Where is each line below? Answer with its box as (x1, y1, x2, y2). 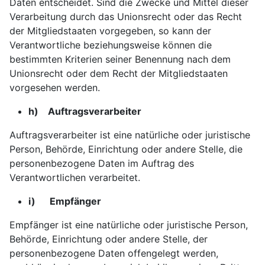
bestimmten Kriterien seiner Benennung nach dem (9, 53, 231, 65)
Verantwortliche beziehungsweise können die (9, 39, 212, 51)
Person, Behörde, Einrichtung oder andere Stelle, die (9, 143, 243, 155)
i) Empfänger (28, 195, 101, 207)
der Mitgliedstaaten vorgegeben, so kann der (9, 25, 211, 37)
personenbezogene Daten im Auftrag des (9, 157, 194, 169)
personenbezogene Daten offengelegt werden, (9, 247, 218, 259)
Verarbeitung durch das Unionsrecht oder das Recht (9, 11, 242, 22)
